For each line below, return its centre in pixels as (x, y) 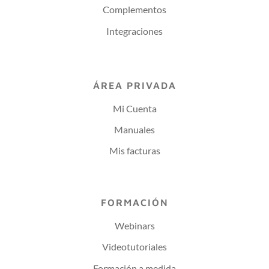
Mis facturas (134, 151)
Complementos (134, 10)
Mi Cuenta (134, 108)
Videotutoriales (134, 247)
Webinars (134, 226)
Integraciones (134, 31)
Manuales (134, 129)
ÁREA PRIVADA (134, 85)
